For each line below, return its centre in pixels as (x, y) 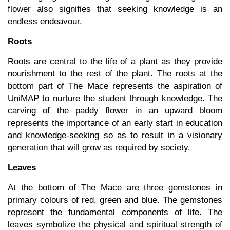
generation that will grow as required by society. (99, 148)
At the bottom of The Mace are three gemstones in (115, 188)
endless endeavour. (45, 22)
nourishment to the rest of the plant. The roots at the (115, 74)
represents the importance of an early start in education (115, 123)
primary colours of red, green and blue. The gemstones (115, 200)
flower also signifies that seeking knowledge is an (115, 9)
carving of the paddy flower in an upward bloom (115, 111)
